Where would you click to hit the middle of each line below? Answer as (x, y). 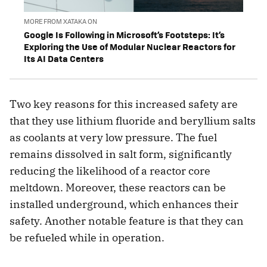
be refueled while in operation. (87, 237)
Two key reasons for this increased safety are (124, 104)
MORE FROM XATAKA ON (60, 21)
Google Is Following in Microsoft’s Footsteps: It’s (124, 34)
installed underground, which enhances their (124, 204)
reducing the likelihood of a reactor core (110, 170)
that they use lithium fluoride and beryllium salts (133, 120)
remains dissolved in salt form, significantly (121, 154)
